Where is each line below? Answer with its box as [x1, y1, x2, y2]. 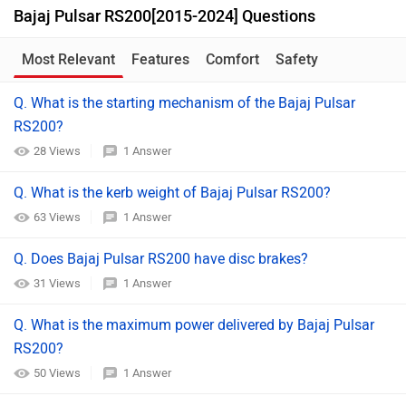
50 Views [34, 366, 83, 380]
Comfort [206, 51, 259, 68]
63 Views [34, 210, 83, 224]
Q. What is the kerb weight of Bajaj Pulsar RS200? [14, 184, 331, 201]
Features [131, 51, 189, 68]
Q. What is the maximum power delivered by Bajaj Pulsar [14, 316, 374, 333]
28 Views [34, 144, 83, 158]
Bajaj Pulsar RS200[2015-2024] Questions [14, 6, 315, 26]
